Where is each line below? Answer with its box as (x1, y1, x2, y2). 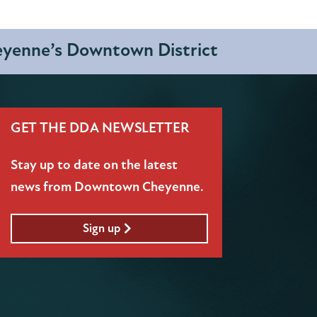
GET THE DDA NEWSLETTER (10, 119, 189, 137)
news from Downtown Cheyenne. (10, 178, 204, 195)
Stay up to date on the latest (10, 156, 178, 173)
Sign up (82, 220, 120, 236)
